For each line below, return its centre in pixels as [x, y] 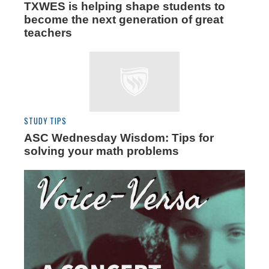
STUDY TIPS [45, 121]
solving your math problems [101, 151]
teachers [48, 33]
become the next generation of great [124, 20]
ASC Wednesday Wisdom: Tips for [119, 138]
